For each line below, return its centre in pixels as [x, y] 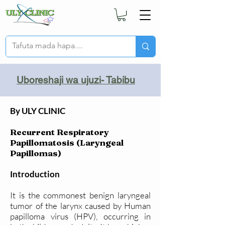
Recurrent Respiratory [60, 132]
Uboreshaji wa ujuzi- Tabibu [76, 80]
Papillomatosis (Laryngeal [67, 143]
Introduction [35, 174]
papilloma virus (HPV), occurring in [80, 216]
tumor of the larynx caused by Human [80, 206]
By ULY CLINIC [38, 111]
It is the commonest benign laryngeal [80, 195]
